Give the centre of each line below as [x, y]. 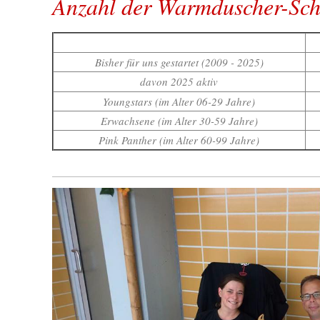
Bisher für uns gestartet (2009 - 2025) [179, 62]
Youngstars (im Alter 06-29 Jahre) [179, 102]
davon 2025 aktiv [179, 82]
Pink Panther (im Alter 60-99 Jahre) [179, 140]
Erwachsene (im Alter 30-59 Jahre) [179, 121]
